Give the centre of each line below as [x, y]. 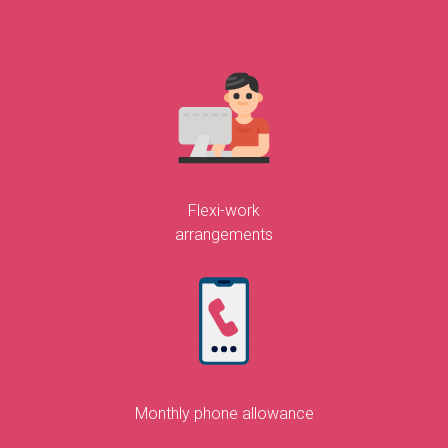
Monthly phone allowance [224, 413]
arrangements [224, 234]
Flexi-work [224, 210]
